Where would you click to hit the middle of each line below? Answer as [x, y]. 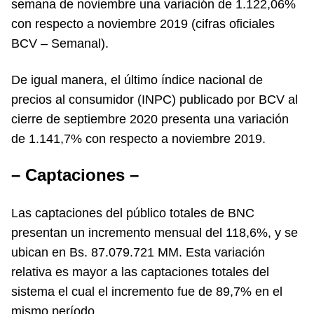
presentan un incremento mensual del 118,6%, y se [155, 233]
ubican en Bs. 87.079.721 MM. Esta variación [138, 252]
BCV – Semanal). [60, 43]
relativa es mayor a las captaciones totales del [142, 272]
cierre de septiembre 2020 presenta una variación [150, 119]
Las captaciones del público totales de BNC [133, 213]
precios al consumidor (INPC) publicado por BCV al [155, 100]
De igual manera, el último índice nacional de [137, 80]
